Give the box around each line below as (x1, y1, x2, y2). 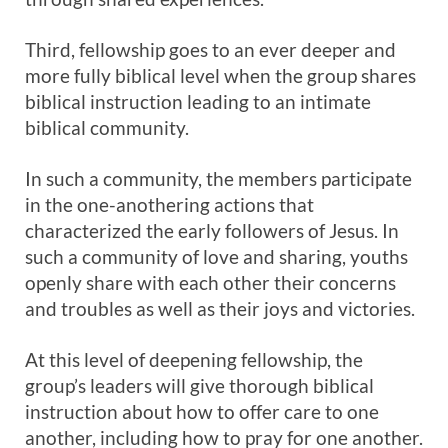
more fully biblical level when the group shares (25, 64, 416, 87)
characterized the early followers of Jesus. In (25, 219, 399, 242)
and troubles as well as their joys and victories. (25, 297, 415, 320)
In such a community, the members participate (25, 167, 412, 190)
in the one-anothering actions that (25, 193, 314, 216)
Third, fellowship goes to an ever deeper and (25, 38, 396, 61)
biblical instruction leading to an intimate (25, 90, 371, 113)
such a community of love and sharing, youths (25, 245, 408, 268)
